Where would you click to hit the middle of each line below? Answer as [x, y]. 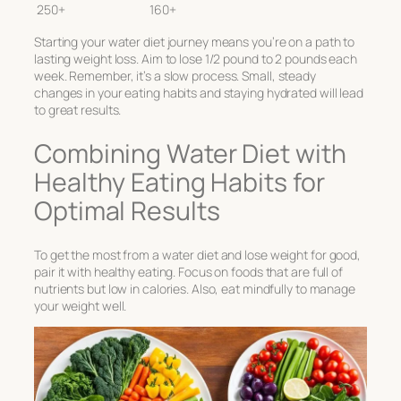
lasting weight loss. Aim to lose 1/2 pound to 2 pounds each [196, 59]
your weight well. [81, 306]
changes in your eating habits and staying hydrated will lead [199, 93]
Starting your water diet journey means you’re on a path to [195, 42]
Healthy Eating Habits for [179, 182]
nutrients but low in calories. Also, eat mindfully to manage [195, 289]
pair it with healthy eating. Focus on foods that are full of [188, 272]
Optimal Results [127, 210]
